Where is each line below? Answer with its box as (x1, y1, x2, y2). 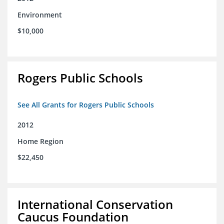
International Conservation (17, 196, 173, 213)
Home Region (17, 136, 63, 146)
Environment (17, 10, 62, 20)
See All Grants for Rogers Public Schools (17, 100, 154, 110)
